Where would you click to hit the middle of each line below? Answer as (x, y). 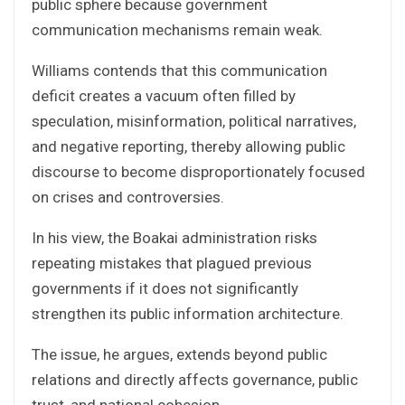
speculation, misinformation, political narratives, (194, 121)
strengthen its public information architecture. (188, 313)
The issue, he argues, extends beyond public (179, 354)
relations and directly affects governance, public (195, 379)
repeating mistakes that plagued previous (172, 263)
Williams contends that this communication (179, 70)
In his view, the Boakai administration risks (174, 237)
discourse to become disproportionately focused (198, 171)
